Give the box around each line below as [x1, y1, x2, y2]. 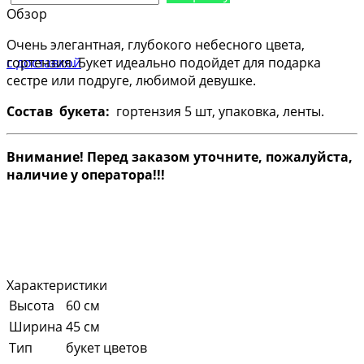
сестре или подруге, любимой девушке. [6, 71, 256, 89]
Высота [9, 296, 54, 314]
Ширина [9, 317, 63, 336]
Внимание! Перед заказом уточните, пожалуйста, [6, 147, 353, 166]
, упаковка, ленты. [212, 102, 324, 120]
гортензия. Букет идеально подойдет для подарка [6, 53, 321, 71]
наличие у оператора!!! [6, 165, 165, 184]
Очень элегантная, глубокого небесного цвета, [6, 35, 305, 54]
